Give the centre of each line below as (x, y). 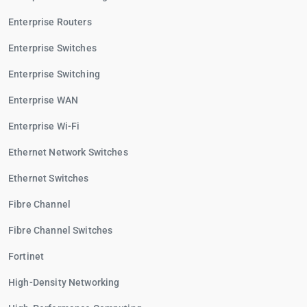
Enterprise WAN (44, 100)
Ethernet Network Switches (68, 152)
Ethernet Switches (49, 178)
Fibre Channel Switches (61, 230)
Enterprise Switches (52, 48)
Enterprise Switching (54, 74)
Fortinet (26, 256)
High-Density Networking (64, 282)
